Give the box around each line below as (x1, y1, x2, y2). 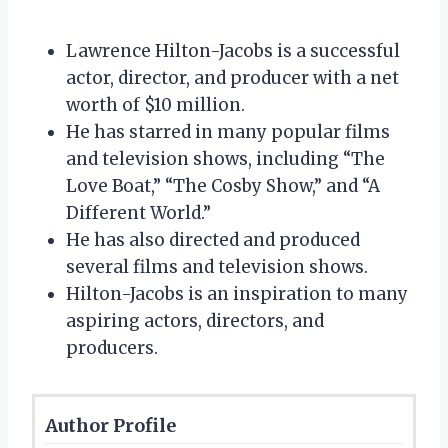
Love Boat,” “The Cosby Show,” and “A (66, 174, 380, 197)
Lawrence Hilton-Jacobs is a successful (66, 39, 400, 62)
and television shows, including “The (66, 147, 385, 170)
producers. (66, 336, 158, 359)
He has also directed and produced (66, 228, 360, 251)
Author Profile (45, 413, 176, 437)
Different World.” (66, 201, 211, 224)
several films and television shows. (66, 255, 368, 278)
